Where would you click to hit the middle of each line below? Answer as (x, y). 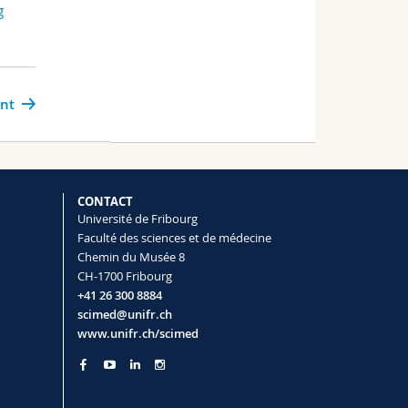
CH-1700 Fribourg (124, 276)
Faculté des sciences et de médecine (174, 238)
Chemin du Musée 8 (131, 257)
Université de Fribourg (137, 219)
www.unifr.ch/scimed (138, 334)
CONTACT (105, 202)
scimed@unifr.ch (124, 315)
